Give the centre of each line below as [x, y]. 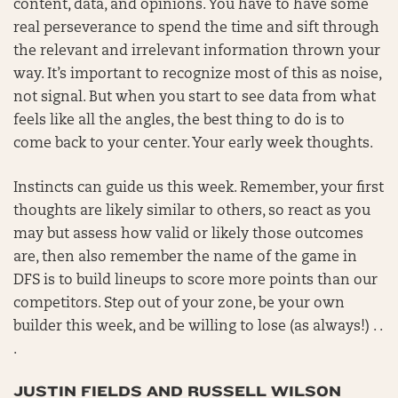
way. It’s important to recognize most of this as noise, [197, 75]
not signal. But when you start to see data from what [195, 98]
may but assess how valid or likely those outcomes [188, 235]
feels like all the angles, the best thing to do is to [179, 121]
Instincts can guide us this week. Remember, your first [199, 188]
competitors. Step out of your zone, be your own [179, 304]
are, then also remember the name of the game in [185, 258]
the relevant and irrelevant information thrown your [197, 52]
